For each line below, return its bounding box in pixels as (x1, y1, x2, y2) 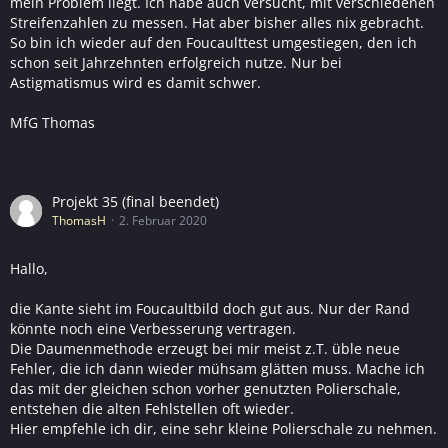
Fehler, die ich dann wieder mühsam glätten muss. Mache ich (10, 359, 425, 378)
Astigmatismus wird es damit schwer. (10, 73, 261, 92)
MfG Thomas (10, 113, 95, 132)
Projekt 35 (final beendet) (52, 192, 219, 211)
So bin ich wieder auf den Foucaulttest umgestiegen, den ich (10, 33, 417, 52)
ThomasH (52, 212, 106, 229)
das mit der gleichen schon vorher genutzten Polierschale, (10, 379, 401, 398)
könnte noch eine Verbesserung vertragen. (10, 319, 296, 338)
